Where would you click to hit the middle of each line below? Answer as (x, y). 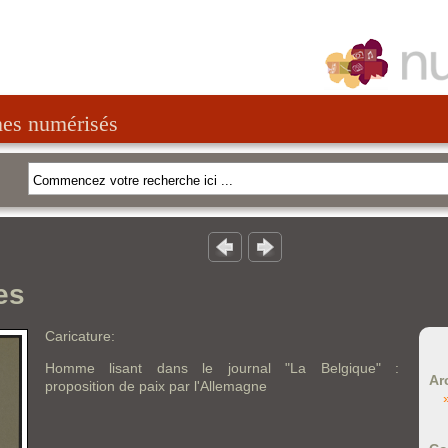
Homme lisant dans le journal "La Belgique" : (222, 368)
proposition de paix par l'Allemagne (156, 386)
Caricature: (80, 336)
